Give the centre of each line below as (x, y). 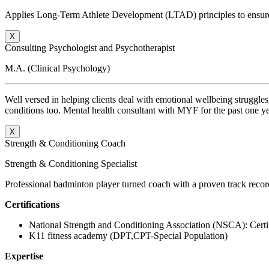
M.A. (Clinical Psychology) (57, 68)
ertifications (36, 204)
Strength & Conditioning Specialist (71, 164)
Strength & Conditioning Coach (65, 143)
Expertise (24, 256)
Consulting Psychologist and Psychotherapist (90, 48)
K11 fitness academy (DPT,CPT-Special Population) (128, 236)
